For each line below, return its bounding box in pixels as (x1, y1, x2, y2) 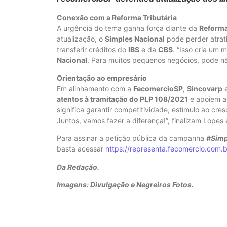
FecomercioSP (133, 84, 183, 93)
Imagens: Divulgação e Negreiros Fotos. (57, 180, 194, 190)
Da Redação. (57, 162, 99, 171)
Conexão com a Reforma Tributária (57, 13, 177, 22)
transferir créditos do (57, 45, 128, 54)
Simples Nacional (105, 34, 165, 43)
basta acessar (57, 144, 105, 154)
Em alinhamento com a (57, 84, 133, 93)
